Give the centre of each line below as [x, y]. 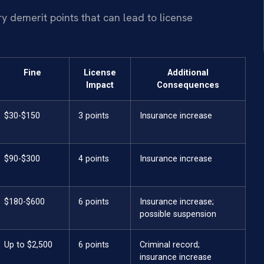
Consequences [188, 85]
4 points [94, 159]
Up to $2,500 [28, 245]
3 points [94, 115]
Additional [188, 72]
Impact [100, 85]
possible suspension [178, 214]
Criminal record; [170, 245]
